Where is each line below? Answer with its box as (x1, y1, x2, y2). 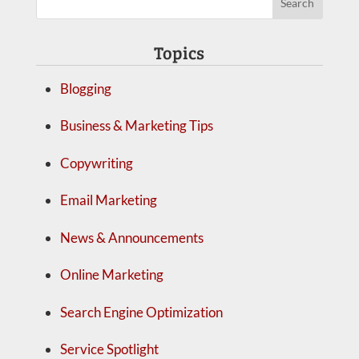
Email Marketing (59, 192, 157, 209)
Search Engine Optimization (59, 303, 223, 321)
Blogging (59, 79, 111, 97)
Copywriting (59, 154, 133, 171)
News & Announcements (59, 228, 204, 246)
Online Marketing (59, 266, 163, 284)
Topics (154, 39, 205, 64)
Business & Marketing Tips (59, 117, 213, 135)
